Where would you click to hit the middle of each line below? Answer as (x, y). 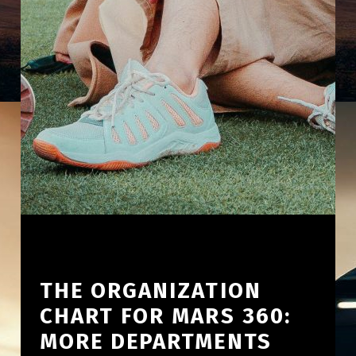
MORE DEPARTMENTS (155, 341)
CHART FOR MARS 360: (165, 315)
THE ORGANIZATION (150, 290)
